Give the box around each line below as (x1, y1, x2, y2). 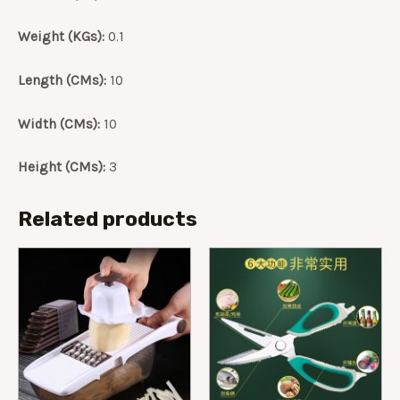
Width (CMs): (18, 115, 100, 132)
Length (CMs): (18, 71, 106, 88)
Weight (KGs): (18, 29, 104, 46)
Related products (18, 206, 197, 232)
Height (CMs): (18, 159, 105, 176)
